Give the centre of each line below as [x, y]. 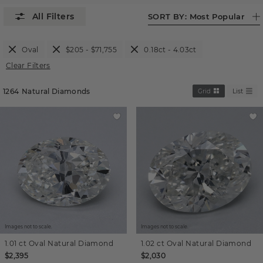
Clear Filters [28, 65]
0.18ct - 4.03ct [170, 49]
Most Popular [217, 16]
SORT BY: [169, 16]
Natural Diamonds [56, 91]
